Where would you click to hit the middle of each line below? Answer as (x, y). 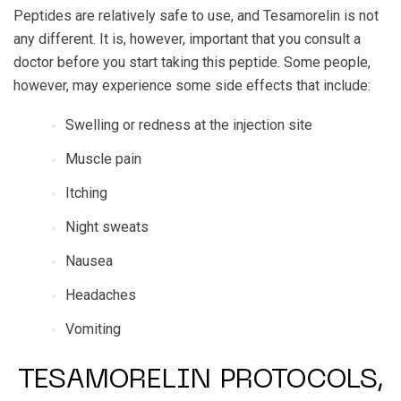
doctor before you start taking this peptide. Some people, (192, 62)
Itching (86, 193)
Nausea (89, 261)
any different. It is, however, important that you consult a (187, 39)
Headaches (101, 295)
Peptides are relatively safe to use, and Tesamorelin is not (196, 16)
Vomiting (93, 329)
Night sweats (107, 227)
